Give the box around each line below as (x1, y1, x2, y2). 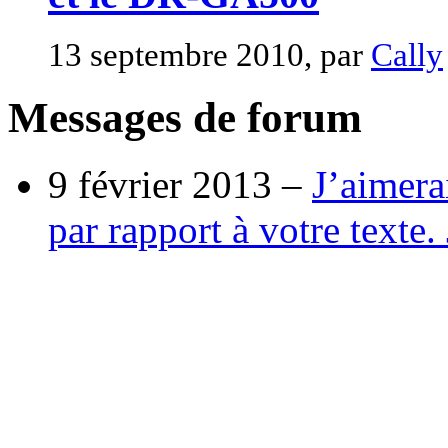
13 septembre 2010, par (48, 36, 371, 73)
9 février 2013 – (48, 163, 312, 207)
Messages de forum (8, 94, 362, 142)
